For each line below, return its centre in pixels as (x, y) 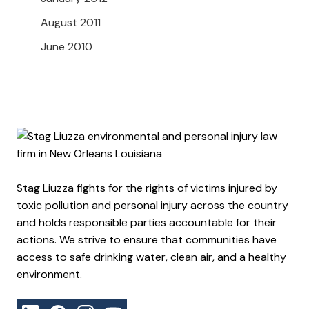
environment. (49, 275)
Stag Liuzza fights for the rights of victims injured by (147, 188)
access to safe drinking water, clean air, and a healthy (151, 257)
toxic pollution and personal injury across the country (152, 206)
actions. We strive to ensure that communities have (147, 240)
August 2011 (71, 23)
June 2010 (67, 47)
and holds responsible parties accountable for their (147, 223)
